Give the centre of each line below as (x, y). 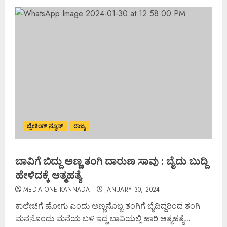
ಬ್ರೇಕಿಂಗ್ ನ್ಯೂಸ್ (45, 126)
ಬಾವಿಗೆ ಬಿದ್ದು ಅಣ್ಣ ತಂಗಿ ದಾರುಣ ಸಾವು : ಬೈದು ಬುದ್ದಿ (111, 161)
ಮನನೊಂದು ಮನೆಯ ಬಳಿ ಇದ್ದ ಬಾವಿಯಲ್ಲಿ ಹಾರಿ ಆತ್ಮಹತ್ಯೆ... (103, 218)
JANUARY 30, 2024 (133, 189)
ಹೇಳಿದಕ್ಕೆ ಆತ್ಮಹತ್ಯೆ (48, 175)
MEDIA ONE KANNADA (57, 189)
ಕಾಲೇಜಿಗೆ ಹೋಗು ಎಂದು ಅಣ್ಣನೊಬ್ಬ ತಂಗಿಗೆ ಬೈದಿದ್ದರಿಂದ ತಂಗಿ (108, 205)
